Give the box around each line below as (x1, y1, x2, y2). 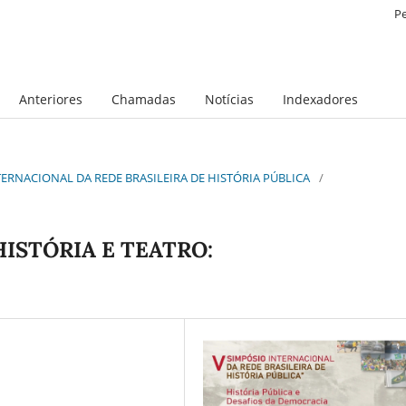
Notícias (204, 90, 254, 108)
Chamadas (111, 90, 176, 108)
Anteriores (18, 90, 82, 108)
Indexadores (282, 90, 358, 108)
